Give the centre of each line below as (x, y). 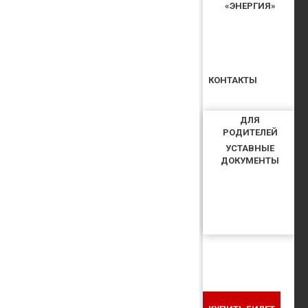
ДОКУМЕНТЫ (250, 161)
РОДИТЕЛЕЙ (250, 133)
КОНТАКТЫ (233, 80)
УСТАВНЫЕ (250, 148)
